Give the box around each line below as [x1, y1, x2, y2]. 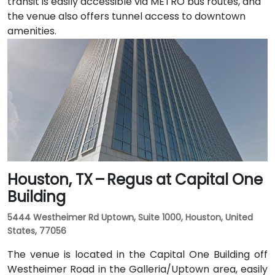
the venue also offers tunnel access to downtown [7, 9, 246, 23]
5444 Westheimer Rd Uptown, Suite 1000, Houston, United [7, 211, 253, 223]
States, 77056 [7, 224, 66, 237]
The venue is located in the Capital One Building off [7, 247, 268, 261]
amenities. [7, 23, 56, 38]
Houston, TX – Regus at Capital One [7, 169, 263, 190]
